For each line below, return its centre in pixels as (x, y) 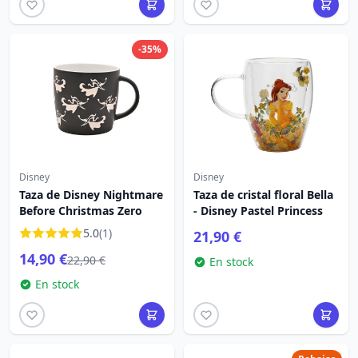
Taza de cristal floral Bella (263, 195)
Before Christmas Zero (81, 211)
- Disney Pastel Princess (258, 211)
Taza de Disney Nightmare (91, 195)
